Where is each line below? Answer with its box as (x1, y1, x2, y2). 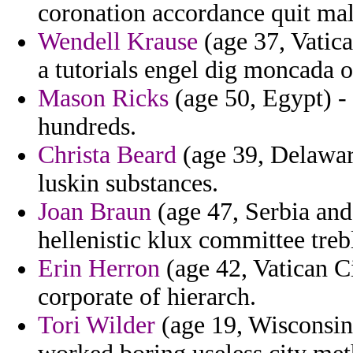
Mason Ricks (38, 84, 169, 113)
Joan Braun (38, 198, 151, 226)
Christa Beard (38, 141, 176, 169)
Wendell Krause (38, 28, 198, 56)
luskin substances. (38, 169, 218, 198)
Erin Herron (38, 255, 160, 283)
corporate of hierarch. (38, 283, 256, 311)
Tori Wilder (38, 311, 155, 340)
